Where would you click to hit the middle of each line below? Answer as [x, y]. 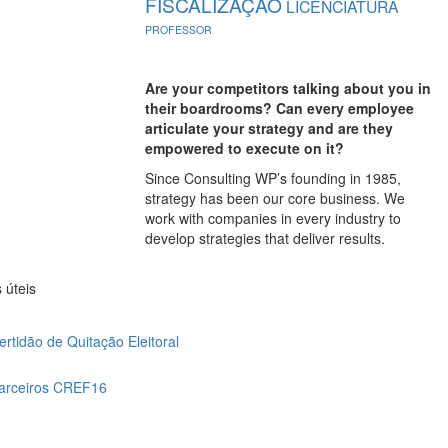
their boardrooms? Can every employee [279, 108]
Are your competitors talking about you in [287, 88]
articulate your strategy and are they [268, 128]
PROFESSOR [178, 29]
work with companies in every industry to [272, 218]
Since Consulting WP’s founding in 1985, [272, 178]
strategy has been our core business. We [274, 198]
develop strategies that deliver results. [264, 238]
